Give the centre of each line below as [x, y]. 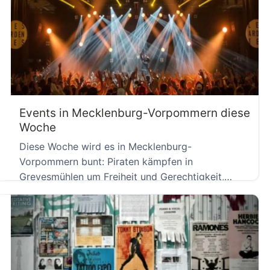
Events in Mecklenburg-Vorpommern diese [135, 113]
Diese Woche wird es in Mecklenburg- [105, 146]
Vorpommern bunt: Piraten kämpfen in [106, 161]
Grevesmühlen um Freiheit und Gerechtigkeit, [122, 176]
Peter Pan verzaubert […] [77, 191]
